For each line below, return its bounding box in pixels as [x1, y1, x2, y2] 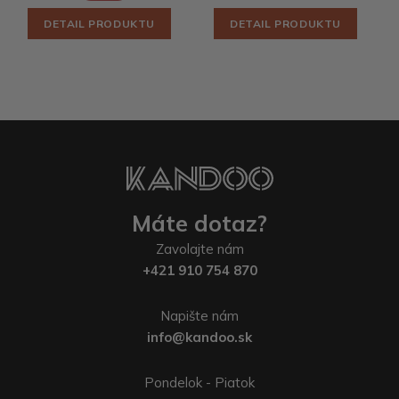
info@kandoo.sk [147, 329, 252, 346]
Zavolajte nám [155, 240, 244, 258]
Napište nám [160, 307, 239, 325]
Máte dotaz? [132, 209, 267, 238]
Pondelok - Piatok [144, 374, 255, 392]
